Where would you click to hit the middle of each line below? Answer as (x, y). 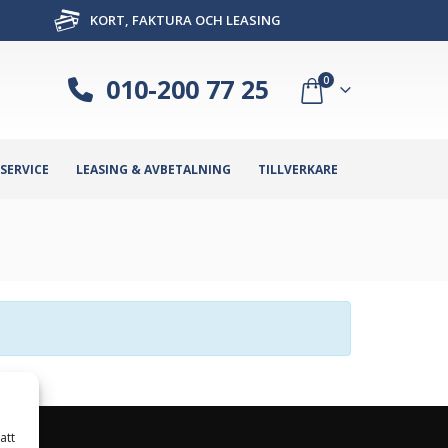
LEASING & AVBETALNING (153, 169)
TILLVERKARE (298, 169)
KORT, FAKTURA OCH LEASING (183, 20)
